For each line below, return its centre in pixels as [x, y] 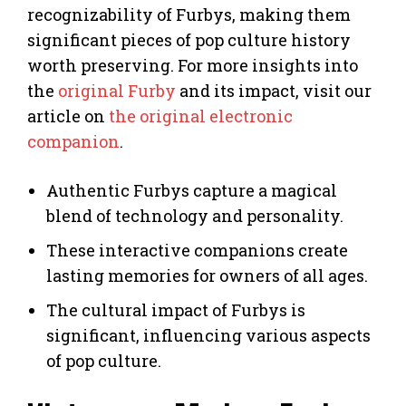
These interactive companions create [197, 250]
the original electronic [201, 116]
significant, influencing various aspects [208, 335]
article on [68, 116]
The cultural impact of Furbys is [176, 309]
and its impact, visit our [274, 90]
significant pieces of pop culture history [189, 39]
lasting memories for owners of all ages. [207, 275]
